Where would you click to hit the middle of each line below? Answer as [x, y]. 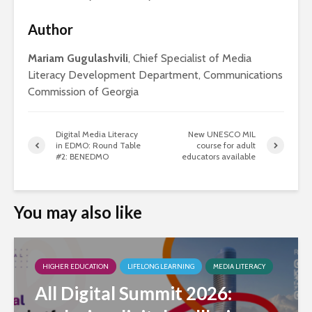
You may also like [78, 212]
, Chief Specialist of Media [190, 58]
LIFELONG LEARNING [161, 266]
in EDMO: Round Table [98, 145]
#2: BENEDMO [82, 156]
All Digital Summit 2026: [133, 293]
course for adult [226, 145]
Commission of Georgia [83, 91]
